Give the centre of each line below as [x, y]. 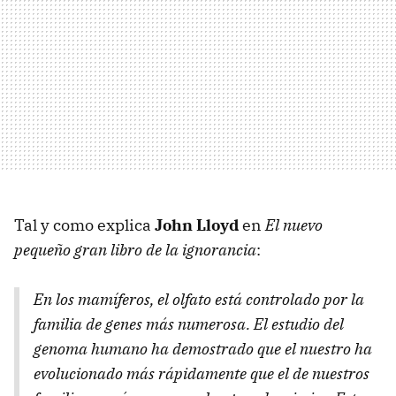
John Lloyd [197, 225]
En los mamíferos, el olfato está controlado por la [199, 299]
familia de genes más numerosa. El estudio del [189, 324]
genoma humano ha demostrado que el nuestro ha [203, 348]
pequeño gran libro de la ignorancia [135, 249]
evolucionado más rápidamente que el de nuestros [202, 373]
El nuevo [294, 225]
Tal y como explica [84, 225]
